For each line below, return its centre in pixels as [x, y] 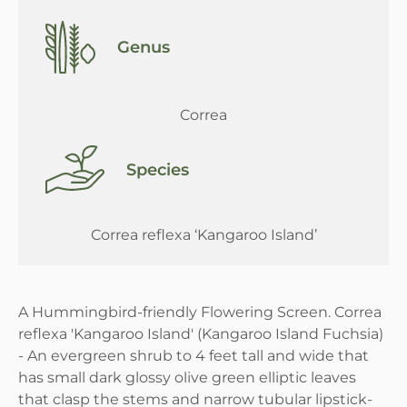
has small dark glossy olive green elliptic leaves [187, 377]
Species [158, 169]
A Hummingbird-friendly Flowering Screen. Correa [200, 312]
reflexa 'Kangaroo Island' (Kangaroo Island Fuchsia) [201, 333]
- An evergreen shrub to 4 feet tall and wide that [194, 355]
